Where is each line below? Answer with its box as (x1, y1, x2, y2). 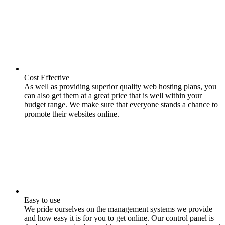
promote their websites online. (24, 109, 119, 118)
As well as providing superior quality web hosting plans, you (24, 82, 216, 91)
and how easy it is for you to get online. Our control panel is (24, 214, 214, 222)
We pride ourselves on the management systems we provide (24, 205, 212, 213)
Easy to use (24, 196, 60, 204)
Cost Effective (24, 73, 69, 82)
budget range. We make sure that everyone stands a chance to (24, 100, 218, 109)
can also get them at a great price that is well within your (24, 91, 202, 100)
